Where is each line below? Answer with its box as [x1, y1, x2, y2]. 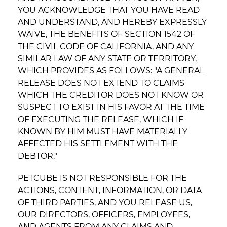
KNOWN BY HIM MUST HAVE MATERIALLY [18, 127, 187, 137]
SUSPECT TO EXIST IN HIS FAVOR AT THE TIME [18, 102, 205, 112]
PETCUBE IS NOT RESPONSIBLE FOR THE [18, 173, 187, 183]
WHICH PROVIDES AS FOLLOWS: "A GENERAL [18, 66, 204, 76]
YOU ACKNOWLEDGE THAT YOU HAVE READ [18, 5, 200, 15]
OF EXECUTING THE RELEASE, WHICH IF [18, 115, 183, 125]
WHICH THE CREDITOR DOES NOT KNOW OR [18, 90, 204, 100]
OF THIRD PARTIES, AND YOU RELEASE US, [18, 198, 192, 208]
